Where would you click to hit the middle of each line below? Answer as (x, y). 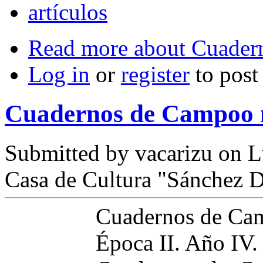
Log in (59, 74)
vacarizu (174, 153)
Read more (78, 48)
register (155, 74)
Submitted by (70, 153)
